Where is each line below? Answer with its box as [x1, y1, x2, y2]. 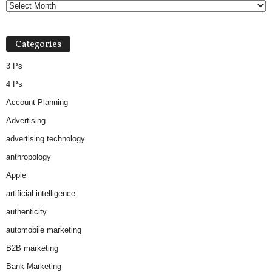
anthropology [6, 152, 51, 162]
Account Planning [6, 98, 68, 107]
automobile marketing [6, 225, 81, 235]
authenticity [6, 207, 47, 217]
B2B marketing [6, 243, 58, 253]
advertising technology [6, 134, 85, 144]
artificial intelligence [6, 189, 75, 199]
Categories [15, 38, 61, 52]
